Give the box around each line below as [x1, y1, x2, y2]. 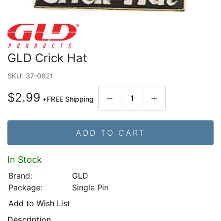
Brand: [8, 171, 32, 181]
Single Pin [72, 183, 109, 192]
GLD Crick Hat [7, 51, 87, 65]
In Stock [7, 154, 42, 165]
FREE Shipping [47, 94, 94, 103]
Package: [8, 183, 42, 192]
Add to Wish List [8, 198, 70, 208]
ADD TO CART [75, 128, 146, 138]
